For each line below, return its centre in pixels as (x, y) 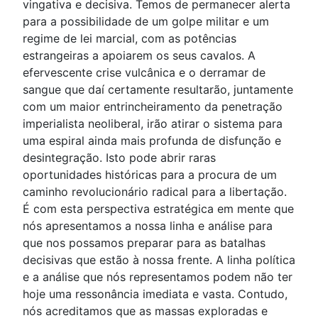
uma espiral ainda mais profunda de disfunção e (152, 141)
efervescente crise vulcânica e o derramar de (144, 72)
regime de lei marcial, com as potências (130, 38)
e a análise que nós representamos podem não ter (158, 277)
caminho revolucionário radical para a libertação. (155, 192)
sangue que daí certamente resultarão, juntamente (158, 89)
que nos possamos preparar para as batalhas (144, 243)
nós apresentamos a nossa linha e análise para (148, 226)
